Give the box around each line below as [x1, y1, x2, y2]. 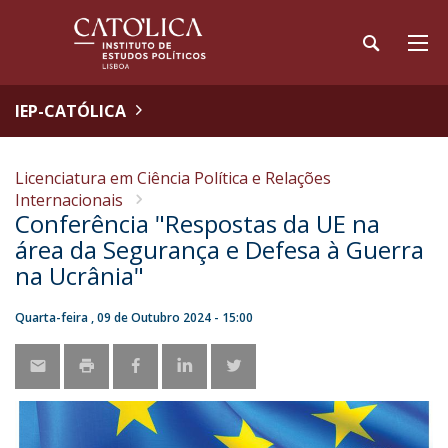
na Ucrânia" [15, 259, 144, 292]
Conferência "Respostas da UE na [15, 207, 380, 240]
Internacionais [15, 189, 123, 211]
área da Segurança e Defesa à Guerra [15, 233, 424, 266]
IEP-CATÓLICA [15, 100, 126, 122]
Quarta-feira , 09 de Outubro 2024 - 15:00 [15, 309, 253, 326]
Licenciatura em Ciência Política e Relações [15, 167, 331, 189]
